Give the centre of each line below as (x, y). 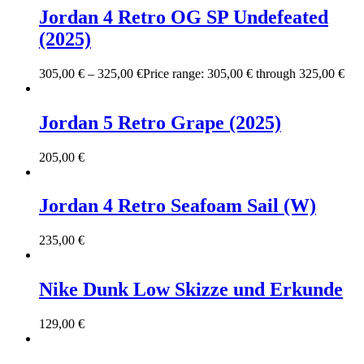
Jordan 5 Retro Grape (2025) (160, 122)
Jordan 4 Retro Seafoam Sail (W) (178, 206)
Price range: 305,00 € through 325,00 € (244, 73)
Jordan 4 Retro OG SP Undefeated (184, 17)
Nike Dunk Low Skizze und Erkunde (191, 290)
